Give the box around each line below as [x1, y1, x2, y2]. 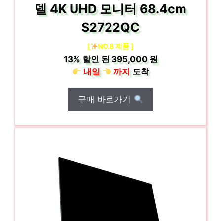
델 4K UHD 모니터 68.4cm [35, 1, 186, 16]
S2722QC [81, 20, 140, 35]
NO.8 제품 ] [98, 42, 134, 50]
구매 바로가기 [78, 94, 134, 104]
